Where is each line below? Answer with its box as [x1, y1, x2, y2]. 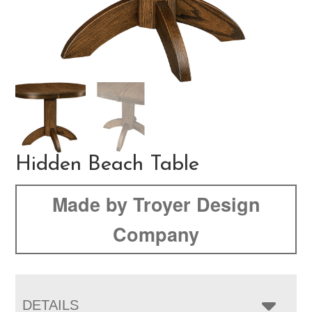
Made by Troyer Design [52, 190, 260, 217]
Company [113, 220, 199, 247]
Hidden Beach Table [15, 153, 200, 175]
